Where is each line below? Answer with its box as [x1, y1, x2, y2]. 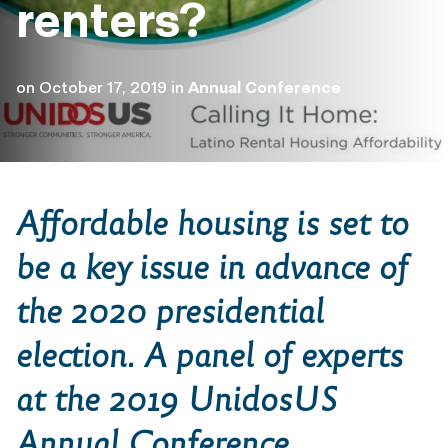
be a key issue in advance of [16, 249, 408, 286]
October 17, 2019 [39, 77, 167, 97]
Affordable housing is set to [16, 205, 409, 242]
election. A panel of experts [16, 337, 403, 374]
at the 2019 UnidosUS [16, 381, 338, 418]
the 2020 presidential [16, 293, 324, 330]
